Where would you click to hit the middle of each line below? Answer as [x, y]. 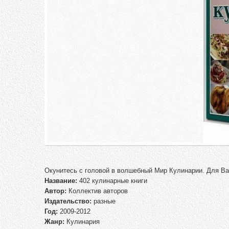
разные [104, 201]
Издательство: [68, 201]
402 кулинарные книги [112, 180]
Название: [61, 180]
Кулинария [82, 221]
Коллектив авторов [97, 191]
